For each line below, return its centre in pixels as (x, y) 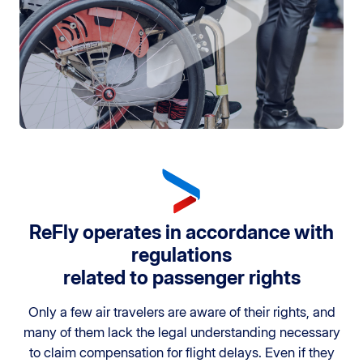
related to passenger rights (181, 278)
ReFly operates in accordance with (181, 233)
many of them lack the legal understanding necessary (181, 333)
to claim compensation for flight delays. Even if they (181, 353)
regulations (181, 255)
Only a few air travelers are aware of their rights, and (181, 312)
